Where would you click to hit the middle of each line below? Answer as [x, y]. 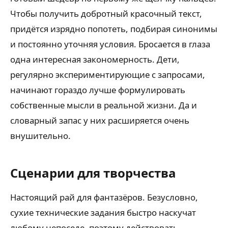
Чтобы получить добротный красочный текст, [106, 14]
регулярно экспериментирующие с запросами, [108, 75]
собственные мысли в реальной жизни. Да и [104, 105]
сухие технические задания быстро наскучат [103, 213]
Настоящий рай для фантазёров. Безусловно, [104, 197]
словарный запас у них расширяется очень [100, 121]
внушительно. [40, 136]
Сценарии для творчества [93, 173]
